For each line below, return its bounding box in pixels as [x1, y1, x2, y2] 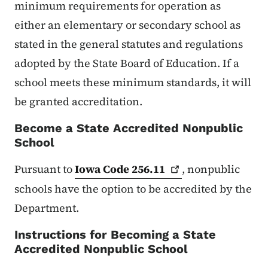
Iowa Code [75, 161, 132, 176]
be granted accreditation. [14, 93, 142, 109]
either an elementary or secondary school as [14, 17, 240, 32]
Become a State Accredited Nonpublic [14, 120, 243, 135]
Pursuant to [14, 161, 75, 176]
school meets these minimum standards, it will [14, 74, 251, 90]
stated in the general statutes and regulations [14, 36, 243, 51]
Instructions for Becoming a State [14, 227, 216, 242]
